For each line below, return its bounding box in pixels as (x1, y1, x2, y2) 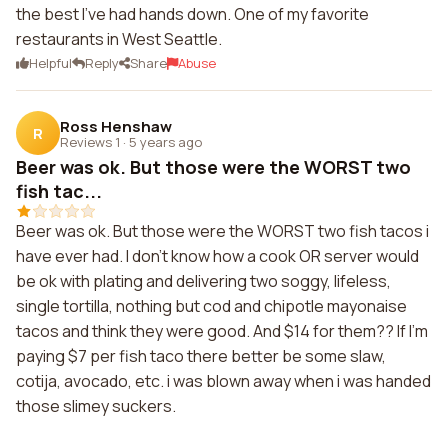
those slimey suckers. (16, 395, 176, 417)
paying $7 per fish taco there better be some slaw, (16, 345, 386, 367)
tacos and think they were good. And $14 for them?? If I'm (16, 320, 428, 342)
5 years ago (129, 132, 202, 151)
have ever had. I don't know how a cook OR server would (16, 245, 419, 267)
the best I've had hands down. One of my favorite (16, 3, 369, 25)
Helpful (29, 54, 72, 72)
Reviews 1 (60, 132, 120, 151)
